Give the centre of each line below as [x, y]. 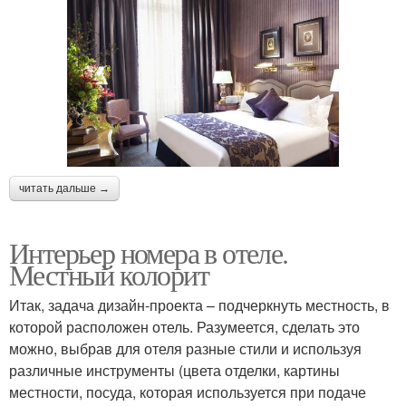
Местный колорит [109, 275]
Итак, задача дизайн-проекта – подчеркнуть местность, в [199, 305]
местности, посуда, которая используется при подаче [188, 392]
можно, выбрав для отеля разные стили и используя [185, 349]
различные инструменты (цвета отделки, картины [174, 371]
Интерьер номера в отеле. [149, 253]
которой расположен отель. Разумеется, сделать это [184, 327]
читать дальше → [64, 189]
